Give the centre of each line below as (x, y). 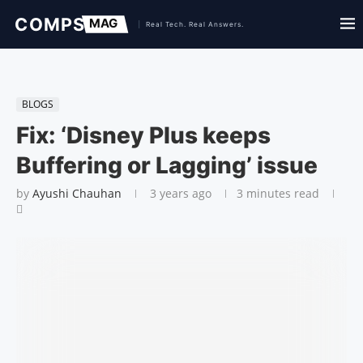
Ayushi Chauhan (77, 193)
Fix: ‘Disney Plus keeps (143, 135)
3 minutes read (278, 193)
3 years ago (179, 193)
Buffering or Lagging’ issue (167, 165)
